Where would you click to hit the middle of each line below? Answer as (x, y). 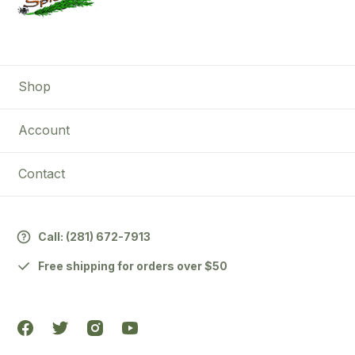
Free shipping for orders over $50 (133, 265)
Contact (42, 174)
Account (44, 130)
